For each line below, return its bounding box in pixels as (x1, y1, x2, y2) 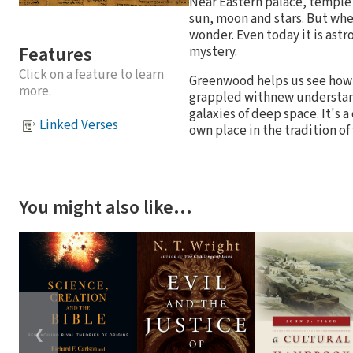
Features (19, 40, 92, 69)
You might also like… (19, 193, 192, 221)
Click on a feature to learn (19, 65, 164, 84)
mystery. (189, 42, 237, 61)
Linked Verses (39, 116, 118, 136)
